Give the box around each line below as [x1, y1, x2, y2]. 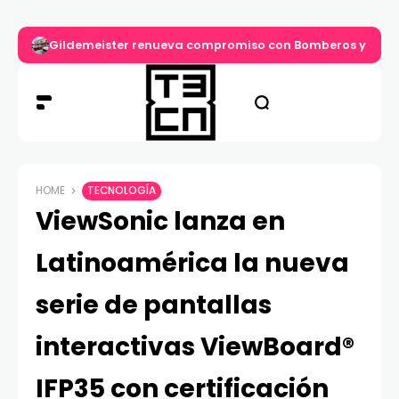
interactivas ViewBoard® [36, 330, 354, 365]
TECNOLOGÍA [87, 183, 156, 199]
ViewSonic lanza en [36, 204, 285, 240]
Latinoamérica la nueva [36, 246, 349, 281]
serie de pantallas [36, 288, 272, 323]
